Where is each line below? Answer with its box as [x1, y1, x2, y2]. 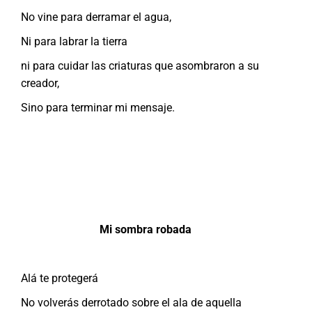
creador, [21, 76, 59, 90]
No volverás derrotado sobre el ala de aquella [21, 295, 242, 309]
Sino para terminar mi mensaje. [21, 100, 175, 114]
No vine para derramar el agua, [21, 10, 171, 24]
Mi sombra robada [100, 222, 192, 236]
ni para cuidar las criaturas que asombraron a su [21, 58, 259, 72]
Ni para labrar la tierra [21, 34, 127, 48]
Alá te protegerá [21, 271, 98, 285]
